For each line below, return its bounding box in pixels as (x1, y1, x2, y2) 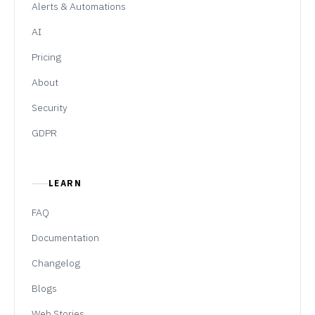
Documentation (32, 231, 99, 244)
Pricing (32, 50, 61, 63)
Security (32, 101, 67, 114)
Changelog (32, 257, 80, 269)
